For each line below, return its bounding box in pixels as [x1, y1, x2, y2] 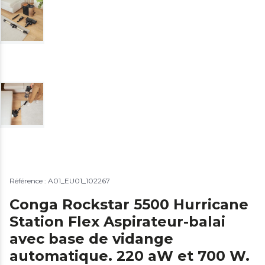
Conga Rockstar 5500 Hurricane [9, 195, 248, 213]
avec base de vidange [9, 230, 173, 247]
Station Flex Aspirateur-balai [9, 212, 225, 230]
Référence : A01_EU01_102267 [9, 176, 110, 185]
